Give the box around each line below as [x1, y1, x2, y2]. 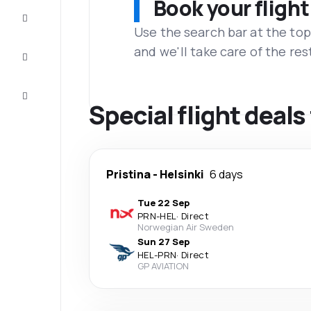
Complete [28, 8, 71, 20]
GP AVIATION [137, 260, 189, 272]
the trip [33, 19, 66, 31]
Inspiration [28, 47, 75, 59]
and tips [33, 58, 69, 70]
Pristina [106, 167, 151, 182]
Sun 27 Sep [137, 235, 190, 248]
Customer [28, 85, 72, 98]
